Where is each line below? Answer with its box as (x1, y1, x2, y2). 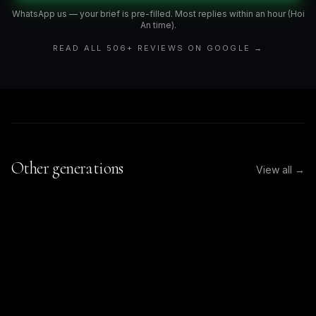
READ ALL (52, 43, 107, 54)
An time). (140, 20, 176, 31)
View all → (256, 164, 305, 176)
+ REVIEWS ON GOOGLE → (127, 43, 264, 54)
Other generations (11, 158, 123, 179)
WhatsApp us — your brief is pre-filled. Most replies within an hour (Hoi (11, 8, 305, 20)
